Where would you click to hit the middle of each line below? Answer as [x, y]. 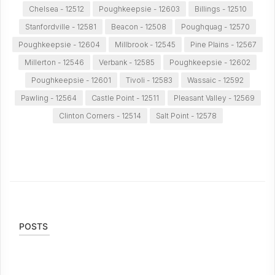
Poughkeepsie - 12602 [210, 62]
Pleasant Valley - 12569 [214, 98]
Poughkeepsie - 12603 [139, 9]
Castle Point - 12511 [125, 98]
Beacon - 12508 [139, 27]
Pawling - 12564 [48, 98]
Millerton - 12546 [54, 62]
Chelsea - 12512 [56, 9]
